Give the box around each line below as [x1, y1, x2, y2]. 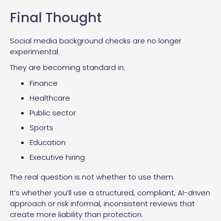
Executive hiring [30, 151, 85, 162]
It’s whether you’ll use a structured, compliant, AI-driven [10, 187, 210, 198]
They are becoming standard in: [10, 62, 125, 73]
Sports [30, 122, 53, 133]
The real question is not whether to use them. [10, 171, 175, 182]
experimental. [10, 46, 60, 57]
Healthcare [30, 92, 70, 103]
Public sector [30, 107, 76, 118]
